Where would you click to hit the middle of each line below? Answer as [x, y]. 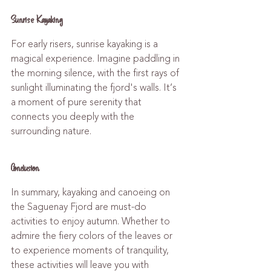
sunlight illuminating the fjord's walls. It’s [95, 88]
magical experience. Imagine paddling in [96, 59]
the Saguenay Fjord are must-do [80, 207]
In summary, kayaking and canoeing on [92, 192]
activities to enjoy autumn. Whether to [92, 221]
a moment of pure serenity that [77, 102]
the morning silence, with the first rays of [96, 73]
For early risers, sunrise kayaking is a [86, 44]
